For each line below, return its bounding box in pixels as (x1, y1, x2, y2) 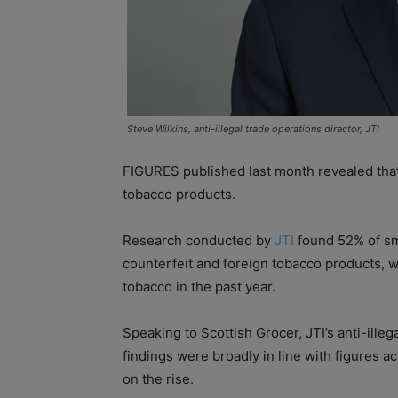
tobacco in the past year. (123, 278, 275, 296)
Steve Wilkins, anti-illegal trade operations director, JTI (127, 123, 379, 136)
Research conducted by (123, 232, 275, 250)
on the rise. (123, 370, 194, 388)
